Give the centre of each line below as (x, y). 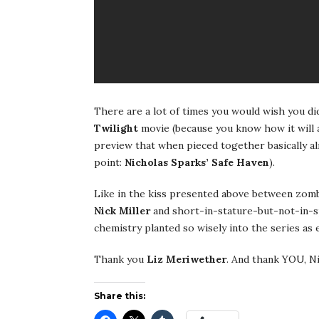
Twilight (116, 129)
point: (109, 163)
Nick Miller (122, 211)
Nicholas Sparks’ (167, 163)
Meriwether (196, 260)
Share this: (120, 296)
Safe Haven (240, 163)
